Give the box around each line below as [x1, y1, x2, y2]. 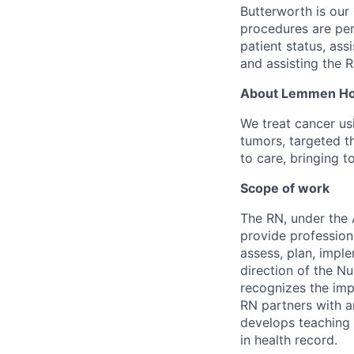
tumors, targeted [240, 132, 345, 149]
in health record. [240, 331, 337, 348]
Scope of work [240, 179, 330, 196]
